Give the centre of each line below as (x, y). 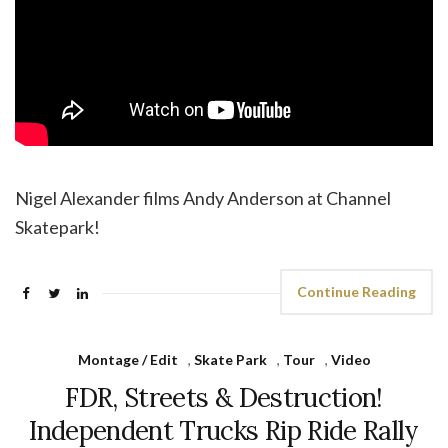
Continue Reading (356, 292)
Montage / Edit (127, 360)
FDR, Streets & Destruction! (224, 398)
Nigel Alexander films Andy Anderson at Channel (203, 198)
